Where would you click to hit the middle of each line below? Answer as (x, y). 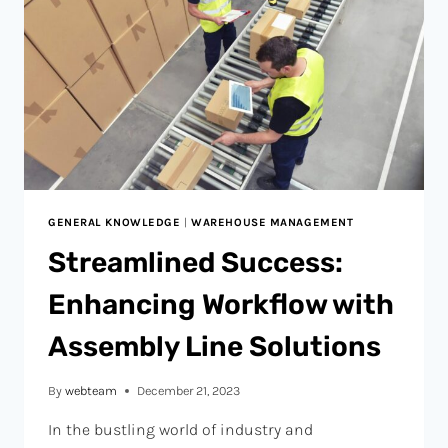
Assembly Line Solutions (214, 347)
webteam (91, 390)
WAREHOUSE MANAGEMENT (272, 222)
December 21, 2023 (189, 390)
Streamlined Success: (195, 263)
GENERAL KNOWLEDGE (114, 222)
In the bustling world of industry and (180, 429)
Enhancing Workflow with (221, 305)
